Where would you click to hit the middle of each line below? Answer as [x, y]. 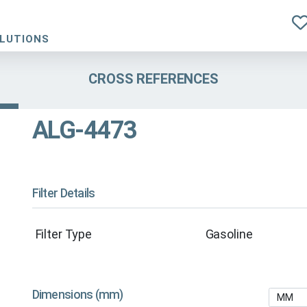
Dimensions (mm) [77, 295]
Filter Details [63, 194]
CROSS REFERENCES [153, 78]
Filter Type [63, 234]
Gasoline [229, 234]
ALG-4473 [84, 131]
